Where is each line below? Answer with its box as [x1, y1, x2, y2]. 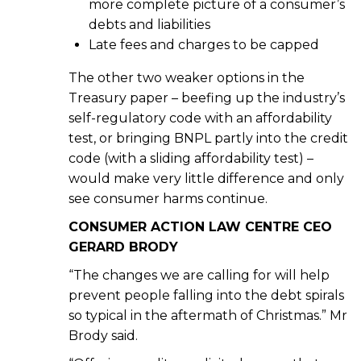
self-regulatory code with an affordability [68, 110, 332, 127]
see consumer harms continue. [68, 191, 268, 207]
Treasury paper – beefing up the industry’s [68, 90, 345, 106]
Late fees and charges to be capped [89, 37, 319, 53]
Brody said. [68, 328, 138, 344]
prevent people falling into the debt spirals [68, 288, 344, 304]
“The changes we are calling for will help [68, 268, 330, 284]
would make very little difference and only [68, 171, 344, 187]
